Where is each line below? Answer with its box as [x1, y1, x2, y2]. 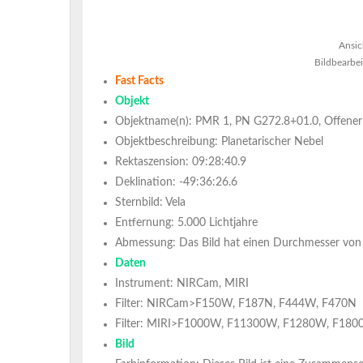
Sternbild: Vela [115, 197, 186, 208]
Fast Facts [115, 75, 164, 87]
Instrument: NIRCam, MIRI [115, 278, 249, 289]
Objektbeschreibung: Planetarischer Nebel [115, 136, 323, 147]
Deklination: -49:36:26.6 [115, 177, 237, 188]
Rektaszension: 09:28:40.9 [115, 156, 246, 168]
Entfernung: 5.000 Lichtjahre [115, 217, 258, 228]
